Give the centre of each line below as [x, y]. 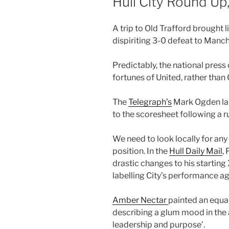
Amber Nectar [140, 200]
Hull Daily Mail [196, 151]
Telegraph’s [150, 102]
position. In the [141, 151]
